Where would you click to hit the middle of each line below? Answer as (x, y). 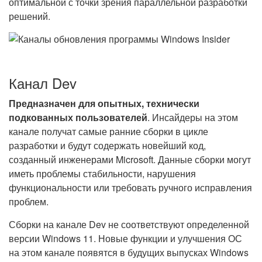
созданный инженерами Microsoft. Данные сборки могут (130, 159)
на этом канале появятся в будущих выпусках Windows (129, 252)
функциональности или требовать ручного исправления (130, 187)
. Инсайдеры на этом (193, 117)
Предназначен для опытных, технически (104, 103)
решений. (30, 16)
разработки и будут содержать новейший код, (107, 145)
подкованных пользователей (78, 117)
